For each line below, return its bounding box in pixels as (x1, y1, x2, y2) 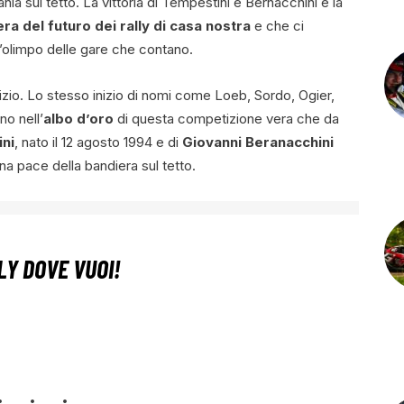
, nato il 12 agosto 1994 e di (14, 133, 182, 151)
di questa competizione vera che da (114, 110, 339, 128)
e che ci (251, 16, 304, 34)
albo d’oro (43, 110, 114, 128)
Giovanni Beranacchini (182, 133, 334, 151)
